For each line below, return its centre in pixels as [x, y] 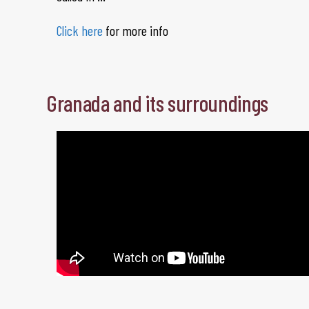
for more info [136, 30]
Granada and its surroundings [158, 103]
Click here [80, 30]
